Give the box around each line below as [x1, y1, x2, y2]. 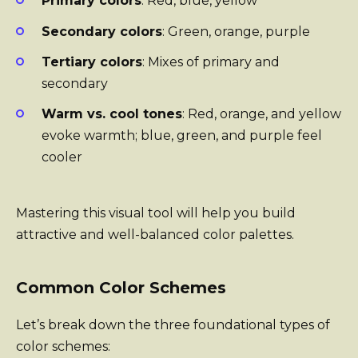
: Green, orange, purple [162, 23, 310, 39]
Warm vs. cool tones [42, 105, 182, 121]
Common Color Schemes [16, 278, 226, 298]
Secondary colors [42, 23, 162, 39]
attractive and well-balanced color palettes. [16, 227, 294, 243]
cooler [42, 149, 82, 165]
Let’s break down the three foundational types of [16, 317, 330, 333]
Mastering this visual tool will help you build [16, 205, 296, 221]
